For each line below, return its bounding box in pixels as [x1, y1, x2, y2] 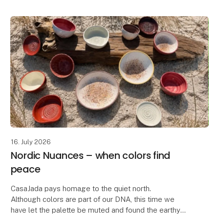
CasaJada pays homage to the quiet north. [10, 184, 151, 193]
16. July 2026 [10, 138, 51, 146]
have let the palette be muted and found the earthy [10, 205, 180, 214]
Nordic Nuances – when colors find [10, 148, 171, 162]
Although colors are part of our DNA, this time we [10, 195, 175, 203]
